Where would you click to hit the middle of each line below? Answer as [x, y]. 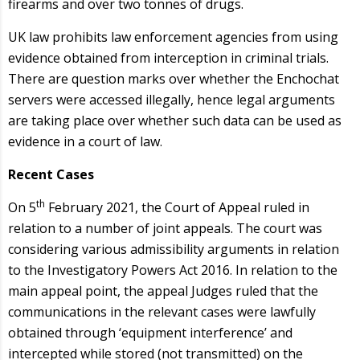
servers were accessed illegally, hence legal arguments [172, 99]
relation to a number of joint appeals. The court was [165, 228]
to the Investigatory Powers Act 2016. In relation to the [173, 270]
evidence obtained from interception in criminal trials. [168, 57]
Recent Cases [51, 174]
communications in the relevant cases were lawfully [162, 311]
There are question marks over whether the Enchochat [174, 78]
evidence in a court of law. [85, 141]
